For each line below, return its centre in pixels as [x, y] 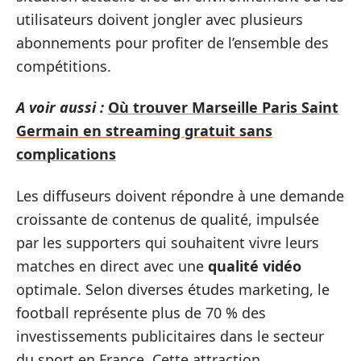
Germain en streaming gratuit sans [144, 131]
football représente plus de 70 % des [141, 312]
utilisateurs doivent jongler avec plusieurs [160, 19]
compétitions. [64, 66]
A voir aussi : [60, 107]
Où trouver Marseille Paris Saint [223, 107]
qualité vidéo [255, 266]
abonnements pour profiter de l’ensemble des [172, 42]
